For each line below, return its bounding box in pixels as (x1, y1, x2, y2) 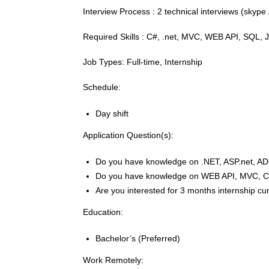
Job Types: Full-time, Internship (83, 57, 202, 67)
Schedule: (83, 82, 121, 92)
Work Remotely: (83, 255, 144, 265)
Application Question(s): (83, 130, 174, 140)
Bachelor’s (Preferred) (95, 234, 180, 243)
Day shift (95, 109, 128, 118)
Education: (83, 207, 123, 217)
